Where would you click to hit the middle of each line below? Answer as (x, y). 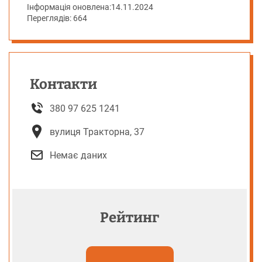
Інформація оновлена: (69, 7)
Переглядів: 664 (57, 18)
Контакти (63, 84)
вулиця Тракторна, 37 (97, 132)
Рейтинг (130, 217)
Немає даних (78, 155)
